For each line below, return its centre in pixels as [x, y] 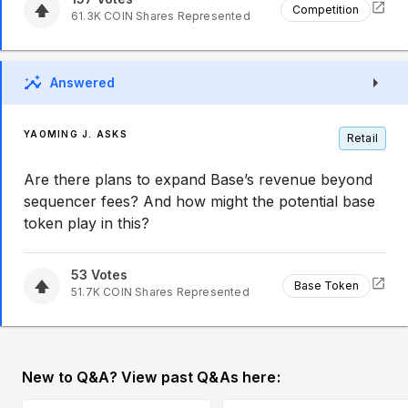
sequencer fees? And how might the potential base [199, 201]
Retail [362, 138]
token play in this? [87, 223]
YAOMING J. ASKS [76, 134]
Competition [326, 10]
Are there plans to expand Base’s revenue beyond [198, 179]
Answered [82, 82]
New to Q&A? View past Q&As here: [151, 377]
